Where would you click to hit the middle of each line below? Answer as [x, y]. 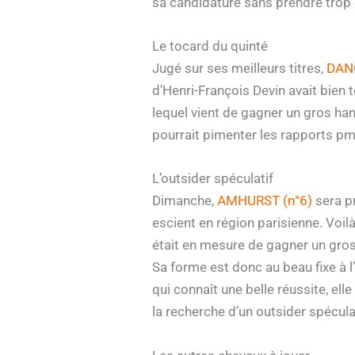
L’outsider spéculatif [213, 179]
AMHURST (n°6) [265, 201]
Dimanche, [185, 201]
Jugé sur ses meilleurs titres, [239, 69]
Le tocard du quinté [210, 46]
